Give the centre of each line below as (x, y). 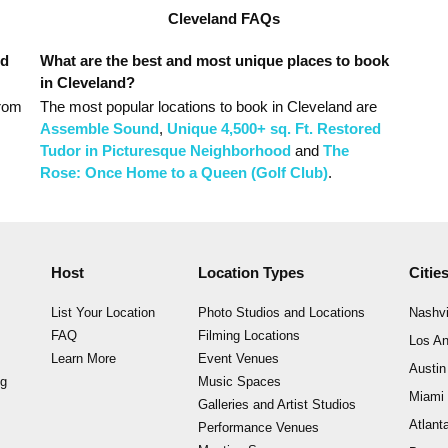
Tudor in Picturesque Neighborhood (166, 151)
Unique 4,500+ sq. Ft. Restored (274, 129)
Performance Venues (259, 427)
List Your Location (102, 312)
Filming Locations (249, 335)
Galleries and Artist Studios (277, 404)
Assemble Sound (100, 129)
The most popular (99, 107)
